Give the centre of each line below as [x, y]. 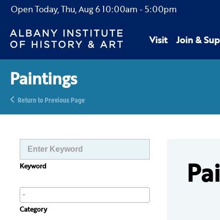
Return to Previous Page [51, 100]
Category [33, 209]
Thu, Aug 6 [81, 9]
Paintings [43, 78]
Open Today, [36, 9]
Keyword [33, 166]
